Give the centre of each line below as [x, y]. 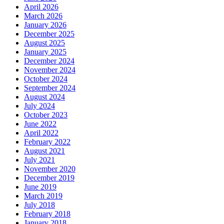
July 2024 [39, 106]
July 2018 [39, 205]
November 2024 [50, 70]
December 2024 [49, 61]
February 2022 [47, 142]
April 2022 [41, 133]
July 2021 [39, 160]
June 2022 [40, 124]
